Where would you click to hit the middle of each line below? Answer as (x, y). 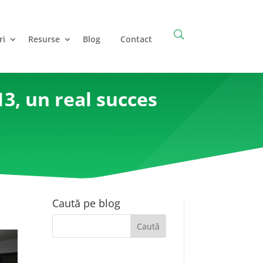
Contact (136, 39)
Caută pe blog (87, 203)
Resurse (44, 39)
